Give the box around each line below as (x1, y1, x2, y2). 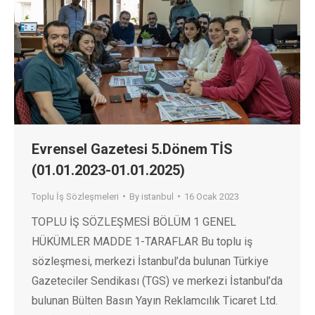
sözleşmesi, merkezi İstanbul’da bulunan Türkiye (32, 254, 269, 268)
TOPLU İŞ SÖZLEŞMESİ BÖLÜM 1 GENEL (32, 214, 236, 229)
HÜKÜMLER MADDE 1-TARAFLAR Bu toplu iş (32, 234, 252, 248)
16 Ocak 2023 (184, 191, 239, 202)
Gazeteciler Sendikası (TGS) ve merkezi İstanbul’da (32, 274, 283, 288)
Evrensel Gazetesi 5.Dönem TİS (32, 140, 233, 157)
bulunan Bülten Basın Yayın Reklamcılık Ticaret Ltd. (32, 293, 278, 307)
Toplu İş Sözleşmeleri (32, 191, 119, 202)
